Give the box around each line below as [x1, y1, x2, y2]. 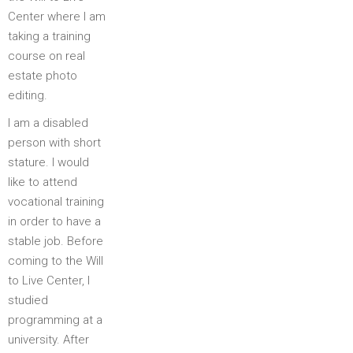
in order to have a [8, 214, 101, 229]
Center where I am [8, 9, 106, 24]
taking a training [8, 28, 91, 43]
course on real [8, 48, 85, 63]
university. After [8, 332, 89, 347]
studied [8, 292, 48, 307]
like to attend [8, 174, 77, 189]
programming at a [8, 312, 102, 327]
